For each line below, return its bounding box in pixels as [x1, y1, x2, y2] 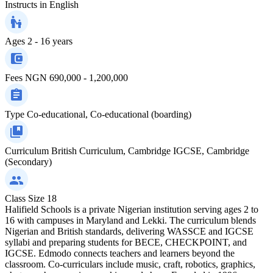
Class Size [5, 193, 44, 204]
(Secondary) [5, 156, 52, 167]
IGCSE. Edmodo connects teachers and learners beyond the [5, 247, 235, 258]
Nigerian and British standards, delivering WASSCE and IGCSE [5, 225, 253, 236]
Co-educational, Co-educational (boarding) [27, 108, 191, 119]
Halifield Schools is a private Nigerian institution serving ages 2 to [5, 204, 258, 214]
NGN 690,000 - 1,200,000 [25, 72, 128, 83]
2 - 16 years [27, 35, 73, 46]
